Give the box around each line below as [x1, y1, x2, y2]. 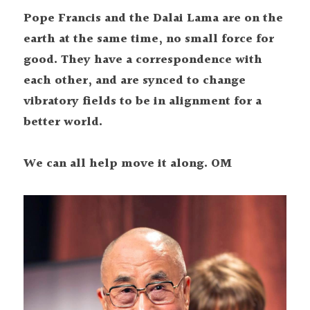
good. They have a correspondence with [24, 50, 262, 70]
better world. [24, 112, 102, 132]
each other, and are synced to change [24, 71, 246, 91]
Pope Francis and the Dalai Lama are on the [24, 8, 283, 28]
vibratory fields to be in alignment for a [24, 91, 262, 111]
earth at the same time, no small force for [24, 29, 274, 49]
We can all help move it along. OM [24, 154, 232, 174]
